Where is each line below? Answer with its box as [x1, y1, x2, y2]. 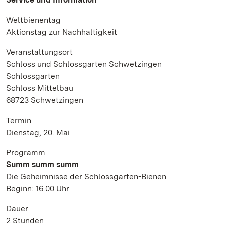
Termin [6, 116, 31, 125]
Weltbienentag [6, 15, 61, 25]
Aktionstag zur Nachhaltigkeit [6, 27, 117, 37]
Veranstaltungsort [6, 47, 73, 57]
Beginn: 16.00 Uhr [6, 184, 69, 193]
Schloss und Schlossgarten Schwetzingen [6, 59, 162, 69]
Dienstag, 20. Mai [6, 128, 70, 137]
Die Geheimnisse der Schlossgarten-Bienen [6, 172, 166, 181]
